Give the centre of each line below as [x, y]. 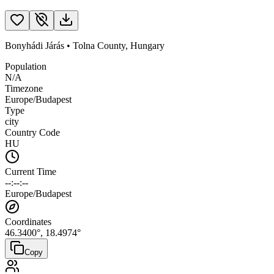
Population [26, 66]
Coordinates [28, 221]
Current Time [31, 171]
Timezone [24, 88]
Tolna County [99, 45]
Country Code [32, 132]
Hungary [147, 45]
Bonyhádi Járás [35, 45]
